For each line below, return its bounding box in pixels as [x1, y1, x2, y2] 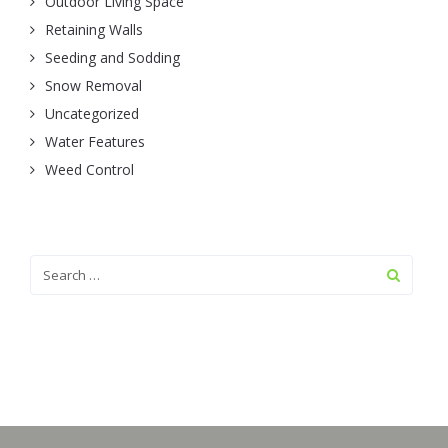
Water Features [45, 132, 145, 152]
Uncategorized [45, 104, 139, 124]
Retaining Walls [45, 20, 143, 40]
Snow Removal [45, 76, 142, 96]
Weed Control [45, 160, 134, 180]
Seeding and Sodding [45, 48, 180, 68]
